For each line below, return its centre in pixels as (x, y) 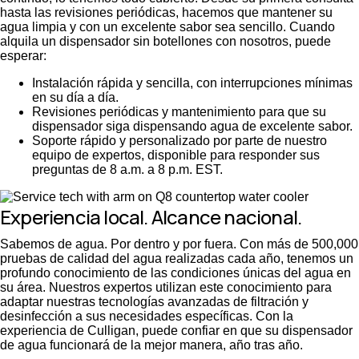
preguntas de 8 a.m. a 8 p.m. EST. (127, 169)
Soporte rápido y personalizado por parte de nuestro (179, 140)
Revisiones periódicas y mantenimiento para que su (179, 111)
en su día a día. (75, 97)
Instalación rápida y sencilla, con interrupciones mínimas (192, 83)
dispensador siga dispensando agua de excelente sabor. (192, 126)
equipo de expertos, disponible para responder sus (176, 155)
